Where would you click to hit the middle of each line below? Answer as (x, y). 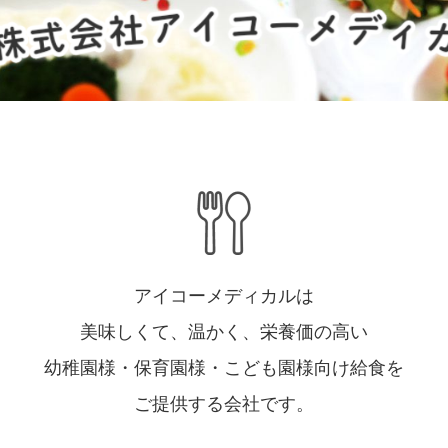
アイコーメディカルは (224, 295)
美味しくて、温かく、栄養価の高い (224, 331)
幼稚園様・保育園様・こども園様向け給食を (224, 367)
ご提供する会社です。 (224, 403)
